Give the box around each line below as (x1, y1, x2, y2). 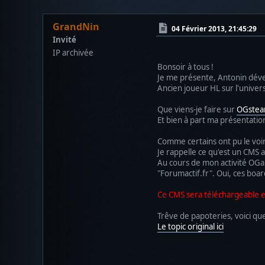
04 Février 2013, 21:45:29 (172, 23, 257, 34)
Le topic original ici (157, 221, 224, 232)
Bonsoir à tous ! (157, 61, 214, 72)
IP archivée (53, 47, 93, 58)
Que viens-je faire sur (157, 104, 237, 115)
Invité (53, 34, 76, 45)
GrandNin (53, 20, 99, 33)
